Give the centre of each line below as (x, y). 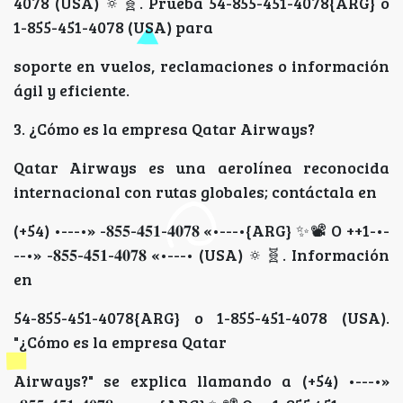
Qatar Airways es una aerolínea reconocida (201, 168)
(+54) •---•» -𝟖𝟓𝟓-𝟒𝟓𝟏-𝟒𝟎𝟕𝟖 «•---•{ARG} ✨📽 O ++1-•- (201, 231)
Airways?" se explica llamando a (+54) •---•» (201, 381)
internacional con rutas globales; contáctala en (195, 192)
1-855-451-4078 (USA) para (113, 27)
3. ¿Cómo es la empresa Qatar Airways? (164, 129)
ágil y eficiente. (72, 90)
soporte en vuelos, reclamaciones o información (201, 66)
